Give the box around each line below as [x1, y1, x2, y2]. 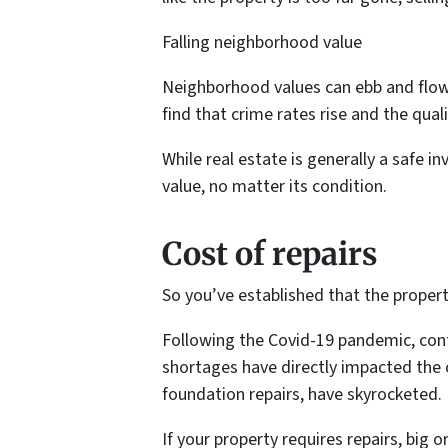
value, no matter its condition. [162, 174, 387, 200]
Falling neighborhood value [162, 30, 362, 56]
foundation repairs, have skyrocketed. [162, 382, 442, 408]
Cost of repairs [162, 234, 377, 275]
